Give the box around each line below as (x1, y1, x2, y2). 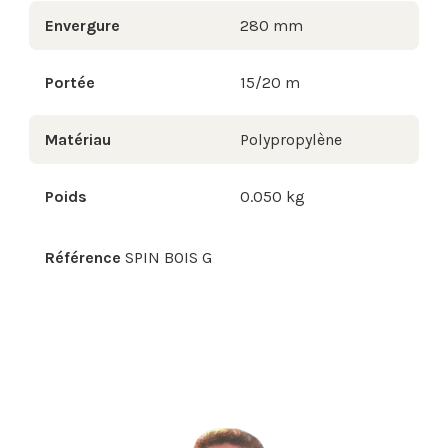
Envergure (45, 16, 120, 36)
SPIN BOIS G (125, 248, 212, 268)
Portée (45, 73, 95, 93)
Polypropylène (240, 130, 342, 150)
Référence (45, 248, 121, 268)
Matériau (45, 130, 111, 150)
